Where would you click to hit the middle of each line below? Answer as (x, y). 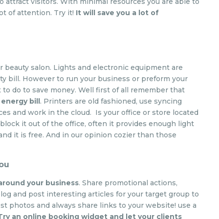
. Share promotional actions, (128, 183)
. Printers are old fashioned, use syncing (111, 101)
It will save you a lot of (118, 13)
